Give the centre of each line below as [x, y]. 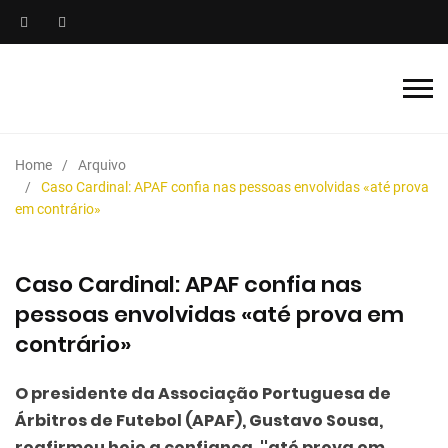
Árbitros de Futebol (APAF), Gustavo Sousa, [199, 420]
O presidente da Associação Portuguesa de [203, 393]
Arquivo [102, 165]
